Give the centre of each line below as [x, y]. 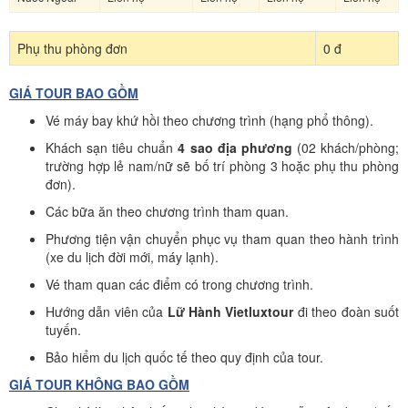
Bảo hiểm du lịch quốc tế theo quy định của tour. [184, 357]
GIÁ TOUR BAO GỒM [74, 93]
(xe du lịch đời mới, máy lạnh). [132, 257]
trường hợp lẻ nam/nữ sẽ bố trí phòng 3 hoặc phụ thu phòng [222, 166]
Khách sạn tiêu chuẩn [112, 148]
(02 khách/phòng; [346, 148]
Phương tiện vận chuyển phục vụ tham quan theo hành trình [222, 239]
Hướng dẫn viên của [107, 311]
